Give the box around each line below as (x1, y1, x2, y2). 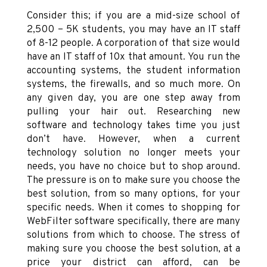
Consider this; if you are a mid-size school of (26, 10, 241, 23)
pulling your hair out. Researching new (26, 105, 241, 119)
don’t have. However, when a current (26, 133, 241, 147)
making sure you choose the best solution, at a (26, 243, 241, 256)
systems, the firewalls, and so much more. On (26, 78, 241, 92)
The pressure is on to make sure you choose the (26, 174, 241, 188)
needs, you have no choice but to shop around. (26, 160, 241, 174)
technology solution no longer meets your (26, 147, 241, 160)
